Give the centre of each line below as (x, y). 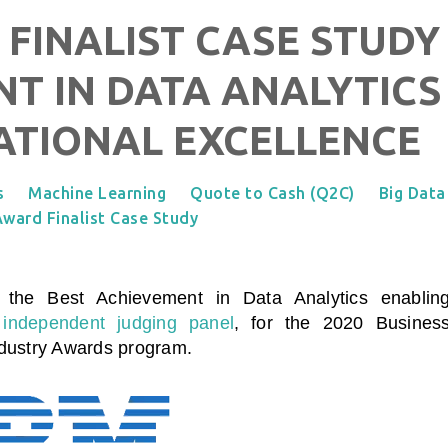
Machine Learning (97, 192)
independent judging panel (119, 322)
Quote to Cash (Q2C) (272, 192)
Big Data (412, 192)
